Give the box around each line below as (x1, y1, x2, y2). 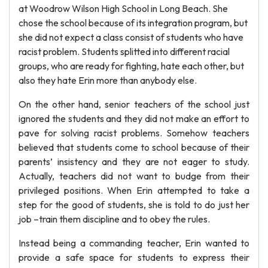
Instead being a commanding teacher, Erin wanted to (19, 237, 249, 249)
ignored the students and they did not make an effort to (19, 112, 249, 124)
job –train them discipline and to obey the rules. (19, 213, 210, 225)
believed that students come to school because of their (19, 141, 249, 153)
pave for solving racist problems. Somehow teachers (19, 127, 249, 139)
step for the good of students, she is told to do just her (19, 199, 249, 211)
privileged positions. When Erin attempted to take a (19, 184, 249, 196)
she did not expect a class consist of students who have (19, 31, 243, 43)
